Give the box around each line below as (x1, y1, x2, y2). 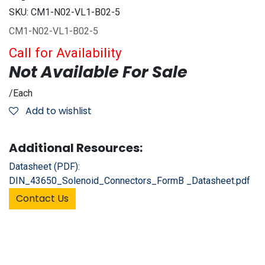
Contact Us (16, 191, 69, 205)
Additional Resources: (9, 139, 143, 156)
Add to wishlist (25, 104, 92, 118)
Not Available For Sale (9, 60, 188, 83)
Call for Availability (9, 44, 122, 60)
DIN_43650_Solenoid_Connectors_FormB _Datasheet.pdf (9, 174, 250, 186)
